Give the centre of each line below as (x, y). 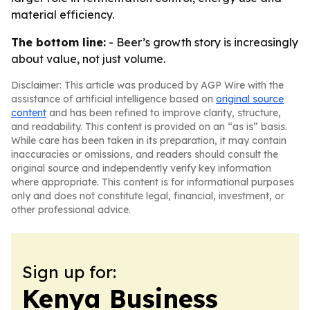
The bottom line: (58, 42)
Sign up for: (69, 272)
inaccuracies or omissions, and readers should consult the (145, 154)
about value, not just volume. (88, 59)
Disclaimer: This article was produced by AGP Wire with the (147, 85)
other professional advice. (71, 210)
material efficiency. (63, 15)
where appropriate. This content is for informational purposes (153, 182)
